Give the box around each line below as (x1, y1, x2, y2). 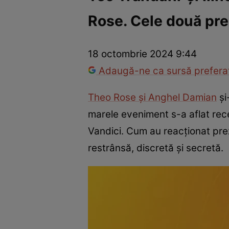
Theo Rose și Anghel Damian (88, 91, 217, 103)
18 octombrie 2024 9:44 (88, 48, 197, 60)
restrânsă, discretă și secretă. (88, 142, 226, 154)
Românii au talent (68, 21, 142, 35)
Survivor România (142, 21, 213, 35)
